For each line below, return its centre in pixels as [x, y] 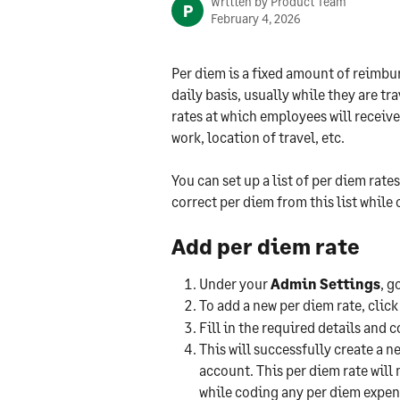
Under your [235, 283]
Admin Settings [325, 283]
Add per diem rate [266, 246]
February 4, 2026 [256, 18]
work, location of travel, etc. [258, 137]
